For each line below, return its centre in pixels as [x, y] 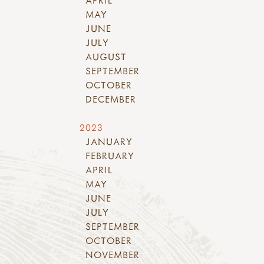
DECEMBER [111, 99]
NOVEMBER [113, 255]
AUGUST [106, 56]
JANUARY [109, 142]
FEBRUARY [110, 156]
